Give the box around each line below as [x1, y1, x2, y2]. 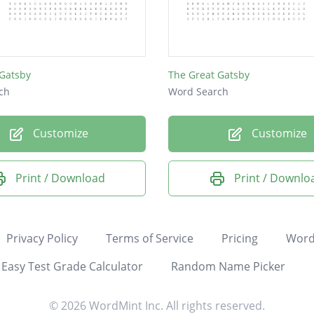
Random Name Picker [170, 259, 285, 275]
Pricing [221, 231, 258, 247]
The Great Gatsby [168, 67, 250, 81]
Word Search [168, 84, 228, 98]
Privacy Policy [6, 231, 78, 247]
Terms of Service [105, 231, 193, 247]
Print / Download [15, 170, 105, 186]
